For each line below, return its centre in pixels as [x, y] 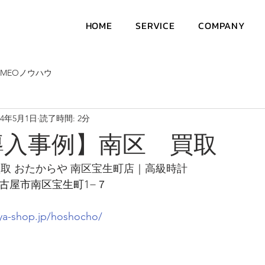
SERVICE [155, 25]
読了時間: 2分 [65, 118]
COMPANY [222, 25]
